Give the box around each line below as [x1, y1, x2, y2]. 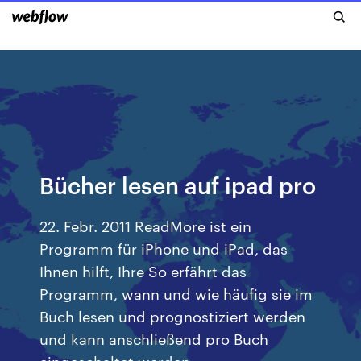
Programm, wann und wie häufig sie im [39, 283, 313, 303]
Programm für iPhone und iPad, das [39, 238, 288, 258]
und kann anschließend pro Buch [39, 328, 269, 348]
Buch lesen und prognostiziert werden [39, 305, 306, 326]
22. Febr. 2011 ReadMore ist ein [39, 215, 252, 235]
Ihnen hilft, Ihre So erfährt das [39, 260, 247, 280]
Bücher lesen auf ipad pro [39, 169, 317, 199]
